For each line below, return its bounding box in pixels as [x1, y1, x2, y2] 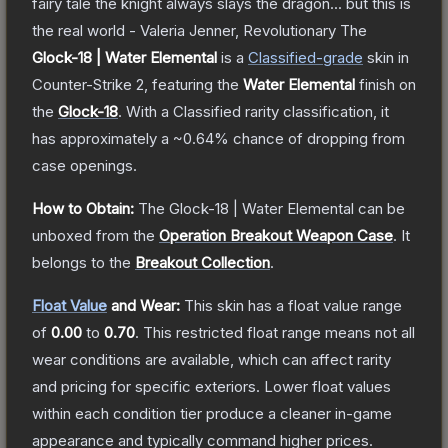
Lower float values [264, 376, 391, 396]
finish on [355, 74, 416, 94]
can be [354, 198, 405, 218]
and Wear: [107, 295, 180, 315]
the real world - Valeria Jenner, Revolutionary [32, 20, 336, 40]
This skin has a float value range [184, 295, 402, 315]
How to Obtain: [32, 198, 134, 218]
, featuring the [144, 74, 243, 94]
